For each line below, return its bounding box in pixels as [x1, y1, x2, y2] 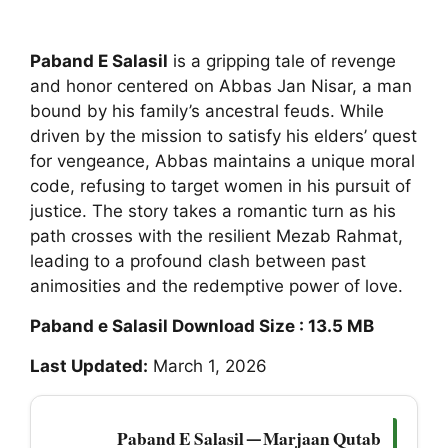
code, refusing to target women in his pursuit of [30, 175, 411, 196]
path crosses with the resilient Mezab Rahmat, [30, 225, 403, 246]
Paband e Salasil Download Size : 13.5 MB [30, 316, 374, 337]
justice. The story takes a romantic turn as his [30, 200, 396, 221]
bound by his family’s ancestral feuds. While [30, 100, 384, 121]
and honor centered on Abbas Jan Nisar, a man [30, 75, 412, 96]
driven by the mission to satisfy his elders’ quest [30, 125, 417, 146]
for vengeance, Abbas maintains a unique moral [30, 150, 415, 171]
